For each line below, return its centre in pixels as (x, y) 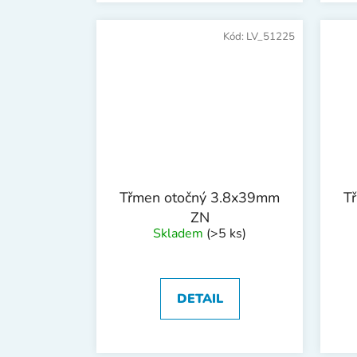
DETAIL (200, 298)
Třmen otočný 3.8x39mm (200, 197)
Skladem (180, 233)
